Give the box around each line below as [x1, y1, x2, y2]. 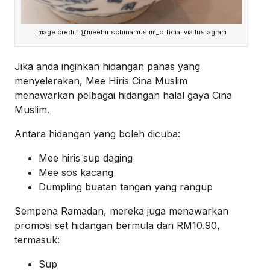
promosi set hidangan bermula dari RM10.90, [14, 219, 220, 231]
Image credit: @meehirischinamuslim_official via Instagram [36, 27, 227, 36]
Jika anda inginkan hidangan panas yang [14, 60, 200, 72]
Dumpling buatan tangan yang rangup [39, 180, 213, 193]
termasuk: [14, 233, 60, 246]
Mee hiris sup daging [39, 151, 133, 164]
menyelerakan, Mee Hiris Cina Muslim [14, 74, 187, 87]
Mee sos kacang [39, 166, 113, 178]
